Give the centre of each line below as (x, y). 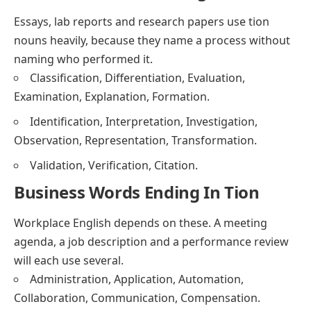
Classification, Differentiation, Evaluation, (137, 78)
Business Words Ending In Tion (137, 192)
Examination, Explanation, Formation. (112, 97)
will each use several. (69, 261)
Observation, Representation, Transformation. (135, 141)
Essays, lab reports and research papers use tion (142, 22)
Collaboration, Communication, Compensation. (137, 298)
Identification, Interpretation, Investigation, (144, 122)
